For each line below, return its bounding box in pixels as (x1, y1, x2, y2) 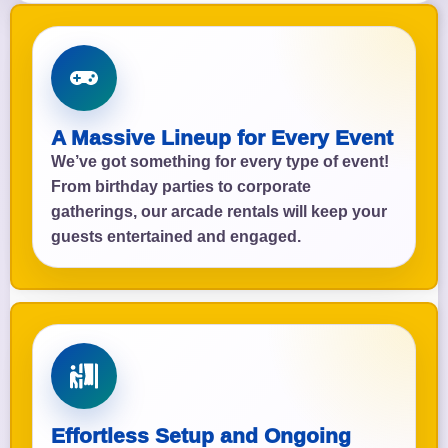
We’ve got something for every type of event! (51, 152, 389, 170)
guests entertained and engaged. (51, 227, 301, 245)
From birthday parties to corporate (51, 177, 311, 195)
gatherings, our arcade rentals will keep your (51, 202, 387, 220)
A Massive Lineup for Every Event (51, 125, 393, 149)
